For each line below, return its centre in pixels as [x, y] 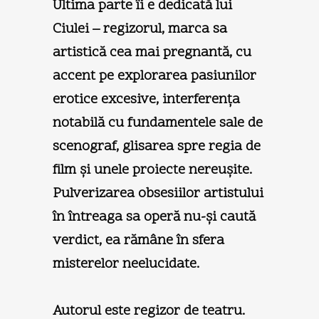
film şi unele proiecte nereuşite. [152, 170]
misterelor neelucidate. [126, 264]
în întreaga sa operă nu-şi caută [154, 217]
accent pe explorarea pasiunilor [155, 76]
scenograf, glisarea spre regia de [157, 146]
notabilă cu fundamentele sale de [158, 123]
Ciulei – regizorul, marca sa [140, 29]
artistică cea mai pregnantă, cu [152, 52]
